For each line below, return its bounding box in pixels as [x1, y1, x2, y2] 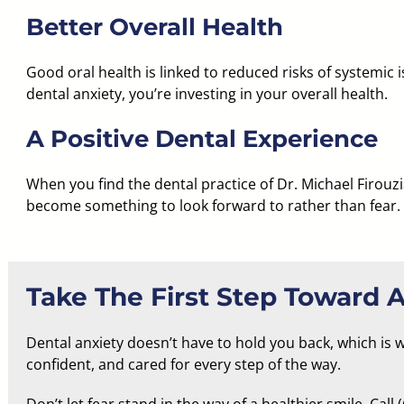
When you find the [25, 174, 154, 194]
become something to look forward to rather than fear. [25, 196, 400, 216]
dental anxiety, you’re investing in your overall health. [25, 84, 388, 104]
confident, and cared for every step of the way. [25, 354, 341, 374]
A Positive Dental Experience [25, 124, 378, 153]
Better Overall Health [25, 13, 283, 41]
